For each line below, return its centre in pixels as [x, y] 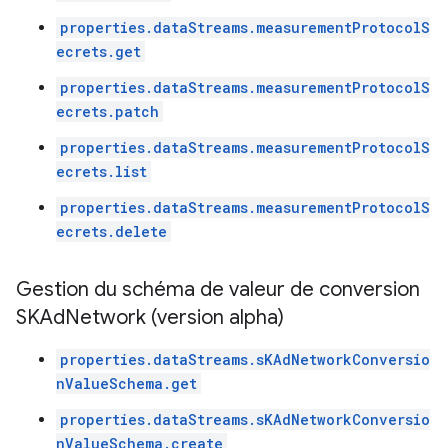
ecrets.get [98, 51]
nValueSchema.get [126, 383]
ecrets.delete [111, 231]
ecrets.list [101, 171]
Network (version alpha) [174, 317]
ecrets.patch [107, 111]
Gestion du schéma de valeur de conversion [218, 289]
